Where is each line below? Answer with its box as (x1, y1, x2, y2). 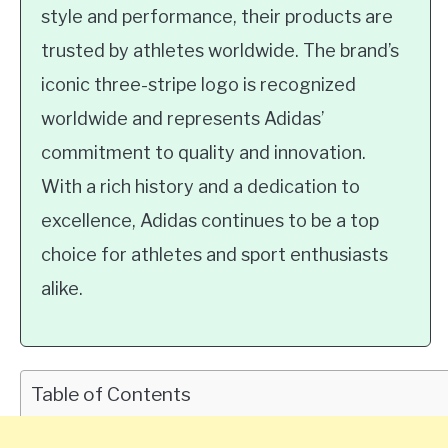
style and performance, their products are (41, 6, 393, 27)
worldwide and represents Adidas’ (41, 108, 324, 129)
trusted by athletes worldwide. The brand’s (41, 40, 399, 61)
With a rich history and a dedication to (41, 176, 360, 197)
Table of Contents (31, 382, 191, 406)
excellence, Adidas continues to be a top (41, 210, 379, 231)
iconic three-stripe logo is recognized (41, 74, 356, 95)
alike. (41, 278, 83, 299)
